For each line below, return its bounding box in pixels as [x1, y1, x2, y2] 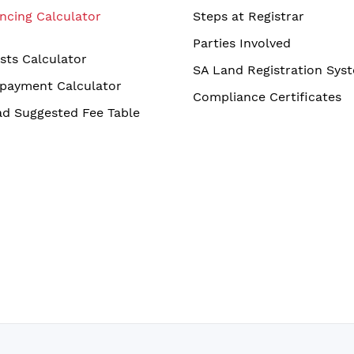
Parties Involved [193, 36, 291, 51]
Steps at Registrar [193, 9, 304, 24]
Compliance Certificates [193, 89, 341, 104]
